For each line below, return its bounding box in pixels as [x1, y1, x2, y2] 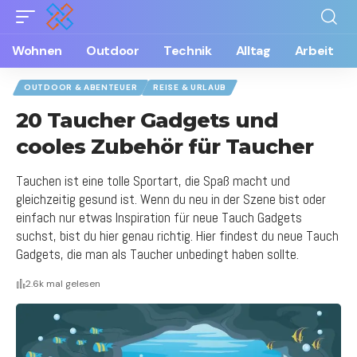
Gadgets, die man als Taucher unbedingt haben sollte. [16, 245, 299, 263]
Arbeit [294, 42, 334, 59]
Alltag [235, 42, 271, 59]
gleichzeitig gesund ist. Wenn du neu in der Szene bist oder [16, 190, 326, 208]
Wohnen [12, 42, 63, 59]
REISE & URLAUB [153, 82, 227, 92]
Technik [163, 42, 212, 59]
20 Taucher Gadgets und [16, 108, 278, 133]
